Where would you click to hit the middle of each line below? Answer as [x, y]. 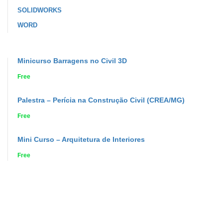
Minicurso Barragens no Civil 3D [72, 60]
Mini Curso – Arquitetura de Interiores [81, 139]
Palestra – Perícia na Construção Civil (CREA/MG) [101, 100]
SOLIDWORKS [40, 10]
